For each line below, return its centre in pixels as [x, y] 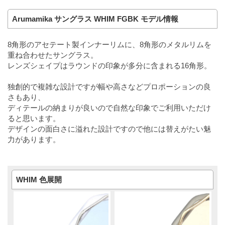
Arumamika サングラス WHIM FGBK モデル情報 [95, 19]
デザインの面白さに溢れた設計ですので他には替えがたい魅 [109, 129]
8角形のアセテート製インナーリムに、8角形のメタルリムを [109, 44]
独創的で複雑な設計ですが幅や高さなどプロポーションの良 [109, 86]
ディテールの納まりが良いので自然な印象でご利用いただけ [109, 107]
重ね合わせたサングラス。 [53, 55]
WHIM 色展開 [39, 179]
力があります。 [34, 139]
